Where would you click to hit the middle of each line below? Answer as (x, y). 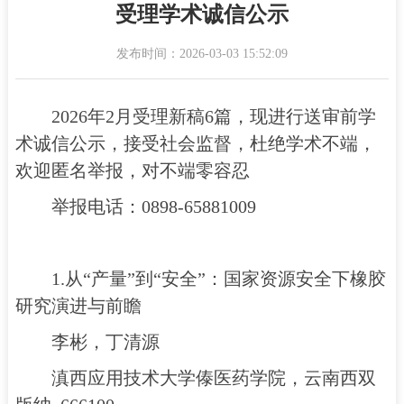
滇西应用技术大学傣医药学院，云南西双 (213, 378)
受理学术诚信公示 (202, 14)
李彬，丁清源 (105, 342)
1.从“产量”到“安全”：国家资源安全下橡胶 (218, 279)
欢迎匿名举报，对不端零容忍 (132, 170)
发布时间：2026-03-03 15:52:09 (202, 54)
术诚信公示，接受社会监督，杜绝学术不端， (195, 143)
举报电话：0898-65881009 (153, 207)
